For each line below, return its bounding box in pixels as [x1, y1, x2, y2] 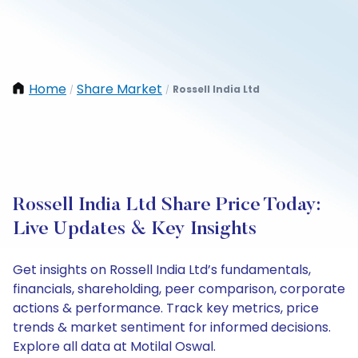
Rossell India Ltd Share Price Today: [13, 196, 320, 215]
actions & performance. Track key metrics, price [13, 299, 319, 317]
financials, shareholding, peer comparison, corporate [13, 280, 345, 298]
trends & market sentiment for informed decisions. [13, 318, 331, 336]
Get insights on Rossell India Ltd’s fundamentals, [13, 261, 311, 279]
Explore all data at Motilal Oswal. [13, 337, 216, 356]
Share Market [77, 80, 162, 98]
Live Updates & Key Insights [13, 220, 257, 239]
